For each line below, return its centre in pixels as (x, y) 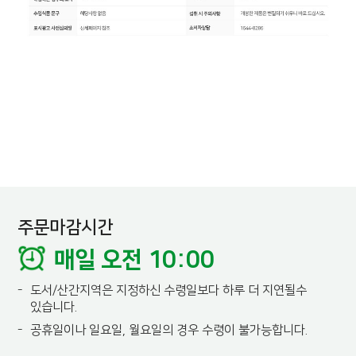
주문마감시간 (66, 227)
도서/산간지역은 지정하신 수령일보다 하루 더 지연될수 (169, 290)
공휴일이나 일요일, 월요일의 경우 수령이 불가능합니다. (169, 330)
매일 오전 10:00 (135, 259)
